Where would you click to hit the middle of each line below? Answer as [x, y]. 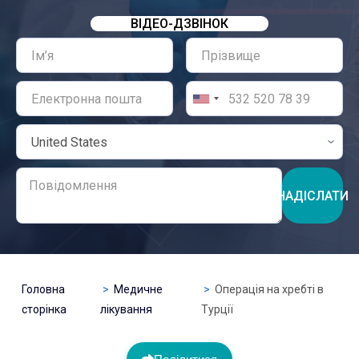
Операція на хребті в [268, 289]
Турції [218, 309]
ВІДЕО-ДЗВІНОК [179, 24]
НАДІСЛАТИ [313, 196]
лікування [126, 309]
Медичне [138, 289]
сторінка [44, 309]
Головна [43, 289]
